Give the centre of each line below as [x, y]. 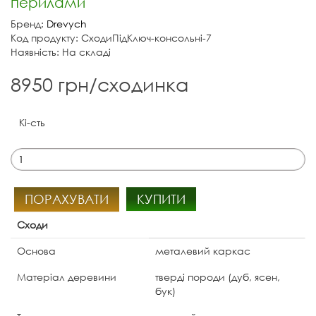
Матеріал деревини [67, 276]
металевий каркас [203, 250]
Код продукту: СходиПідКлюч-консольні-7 [111, 37]
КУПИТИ [161, 199]
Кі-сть [32, 122]
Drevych [67, 23]
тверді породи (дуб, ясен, [218, 276]
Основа [36, 250]
